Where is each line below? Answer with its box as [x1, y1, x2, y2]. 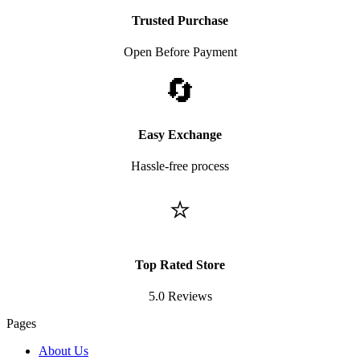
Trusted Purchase [132, 14, 228, 28]
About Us [39, 344, 88, 358]
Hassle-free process [131, 158, 229, 173]
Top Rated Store [135, 258, 225, 272]
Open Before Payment [123, 45, 237, 59]
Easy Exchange [138, 127, 222, 141]
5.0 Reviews [148, 289, 212, 304]
